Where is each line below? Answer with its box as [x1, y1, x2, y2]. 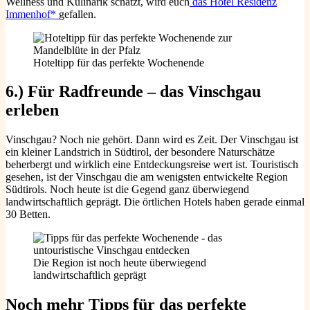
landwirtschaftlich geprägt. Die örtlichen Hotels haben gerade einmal [6, 196, 304, 208]
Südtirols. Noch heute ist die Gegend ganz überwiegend [6, 183, 249, 196]
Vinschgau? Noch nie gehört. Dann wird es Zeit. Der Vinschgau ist [6, 134, 298, 146]
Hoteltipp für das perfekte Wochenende [33, 56, 204, 69]
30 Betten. [6, 208, 51, 221]
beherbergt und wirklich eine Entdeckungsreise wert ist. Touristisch [6, 158, 298, 171]
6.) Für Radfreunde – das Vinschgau [6, 82, 261, 101]
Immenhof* [6, 8, 59, 20]
